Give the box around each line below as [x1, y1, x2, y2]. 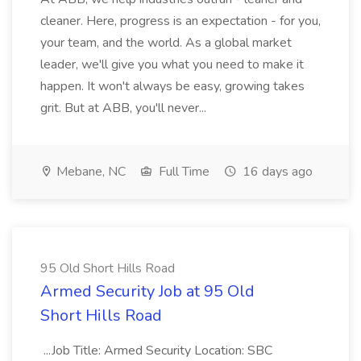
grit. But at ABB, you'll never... [40, 99, 206, 117]
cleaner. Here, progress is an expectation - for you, [40, 12, 321, 30]
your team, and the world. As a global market [40, 34, 292, 52]
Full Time [156, 163, 210, 180]
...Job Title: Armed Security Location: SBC [40, 342, 272, 359]
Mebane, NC [53, 163, 126, 180]
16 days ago [239, 163, 313, 180]
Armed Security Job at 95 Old [40, 280, 255, 302]
